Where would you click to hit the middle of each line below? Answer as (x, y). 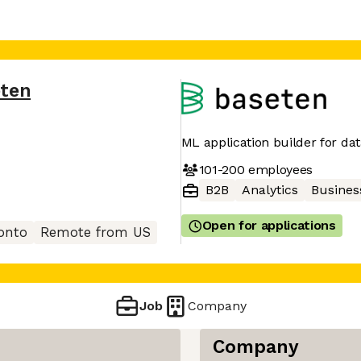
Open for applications (269, 225)
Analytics (270, 190)
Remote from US (95, 232)
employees (279, 169)
